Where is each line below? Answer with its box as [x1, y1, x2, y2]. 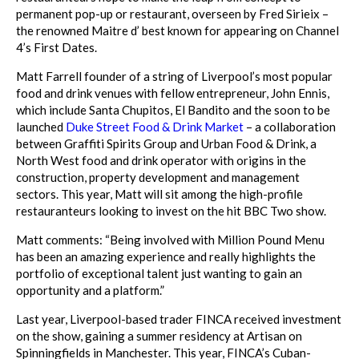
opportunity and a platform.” [16, 283, 164, 297]
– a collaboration [244, 119, 336, 134]
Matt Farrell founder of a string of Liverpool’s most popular [16, 69, 333, 83]
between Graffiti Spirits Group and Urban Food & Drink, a [16, 136, 317, 151]
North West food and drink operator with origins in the [16, 153, 306, 167]
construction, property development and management [16, 170, 300, 184]
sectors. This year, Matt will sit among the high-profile [16, 187, 303, 201]
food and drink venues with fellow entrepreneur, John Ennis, [16, 86, 329, 100]
